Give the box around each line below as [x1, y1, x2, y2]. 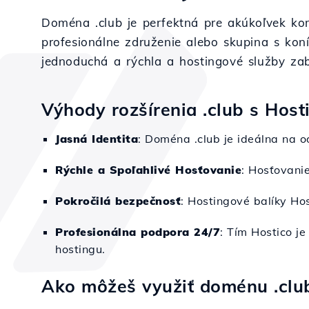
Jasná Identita [55, 132, 138, 146]
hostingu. [55, 242, 106, 256]
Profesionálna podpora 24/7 [55, 225, 220, 239]
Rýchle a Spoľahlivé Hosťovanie [55, 163, 241, 177]
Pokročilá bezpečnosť [55, 194, 181, 208]
